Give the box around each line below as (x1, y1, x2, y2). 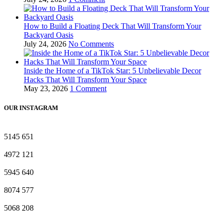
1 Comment (70, 84, 107, 93)
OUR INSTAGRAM (4, 104, 58, 112)
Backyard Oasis (24, 31, 73, 40)
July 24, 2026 (24, 40, 66, 49)
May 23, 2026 (24, 84, 68, 93)
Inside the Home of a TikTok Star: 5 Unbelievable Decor (24, 66, 201, 75)
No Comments (68, 40, 114, 49)
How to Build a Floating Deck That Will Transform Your (24, 22, 201, 31)
